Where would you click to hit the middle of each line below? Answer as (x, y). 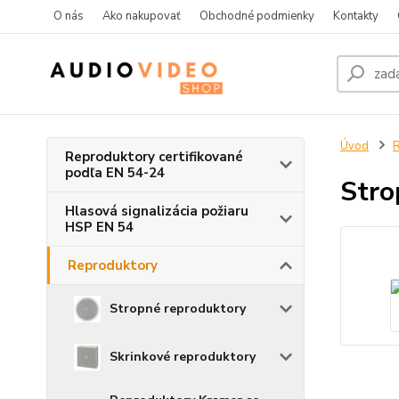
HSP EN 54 (99, 227)
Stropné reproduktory (178, 309)
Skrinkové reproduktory (183, 357)
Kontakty (356, 16)
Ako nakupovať (142, 16)
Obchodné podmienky (257, 16)
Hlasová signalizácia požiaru (157, 211)
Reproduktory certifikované (154, 157)
